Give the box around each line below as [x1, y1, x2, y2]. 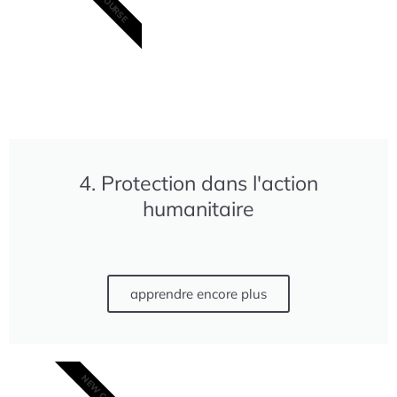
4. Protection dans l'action [79, 169, 318, 196]
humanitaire [143, 195, 254, 222]
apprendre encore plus [130, 284, 267, 302]
